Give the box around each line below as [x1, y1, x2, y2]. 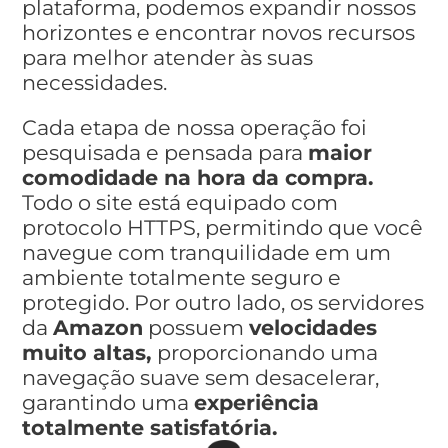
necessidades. [22, 69, 168, 95]
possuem [143, 314, 250, 340]
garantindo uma [22, 389, 195, 415]
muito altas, [22, 339, 158, 365]
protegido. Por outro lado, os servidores [22, 289, 425, 315]
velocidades [249, 314, 378, 340]
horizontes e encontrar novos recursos [22, 19, 416, 45]
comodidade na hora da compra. [22, 164, 374, 190]
